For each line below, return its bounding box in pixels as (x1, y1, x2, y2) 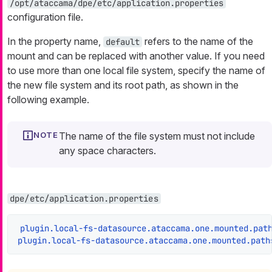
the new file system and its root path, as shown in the (7, 79, 239, 92)
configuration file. (7, 11, 83, 24)
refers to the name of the (142, 35, 253, 48)
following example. (7, 93, 89, 106)
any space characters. (59, 144, 156, 157)
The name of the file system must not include (59, 130, 255, 143)
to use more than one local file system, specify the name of (7, 64, 265, 77)
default (106, 36, 140, 48)
